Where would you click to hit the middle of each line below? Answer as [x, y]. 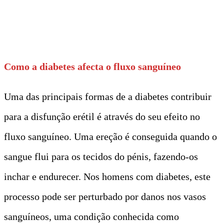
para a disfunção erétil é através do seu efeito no [102, 116]
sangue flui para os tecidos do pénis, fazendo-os [101, 156]
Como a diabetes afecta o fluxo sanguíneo [92, 66]
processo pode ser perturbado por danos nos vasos [105, 196]
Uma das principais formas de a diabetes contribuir [108, 96]
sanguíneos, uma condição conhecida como [91, 216]
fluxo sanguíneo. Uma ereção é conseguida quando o [110, 136]
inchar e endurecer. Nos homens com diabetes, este [107, 176]
